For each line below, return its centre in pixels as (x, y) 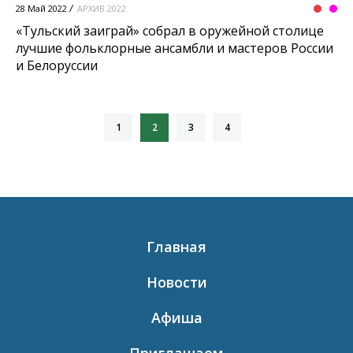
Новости (176, 282)
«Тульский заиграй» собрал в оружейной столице (170, 31)
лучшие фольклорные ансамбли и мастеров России (175, 48)
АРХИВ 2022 (102, 9)
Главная (176, 247)
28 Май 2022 (41, 9)
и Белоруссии (57, 66)
